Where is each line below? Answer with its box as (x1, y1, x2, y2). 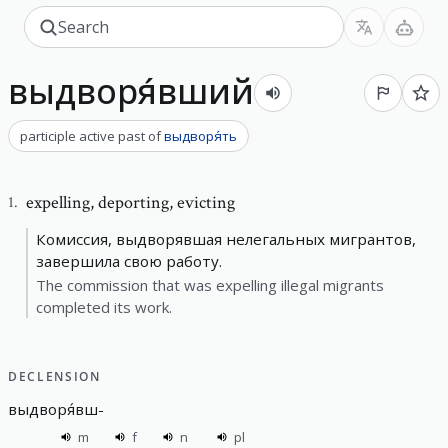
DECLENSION (8, 367, 101, 385)
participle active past (20, 126, 145, 145)
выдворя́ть (164, 126, 237, 145)
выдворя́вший (8, 68, 254, 114)
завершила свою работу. (36, 250, 222, 271)
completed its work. (36, 296, 172, 317)
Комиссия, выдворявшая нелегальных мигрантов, (36, 228, 416, 249)
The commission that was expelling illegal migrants (36, 274, 384, 295)
